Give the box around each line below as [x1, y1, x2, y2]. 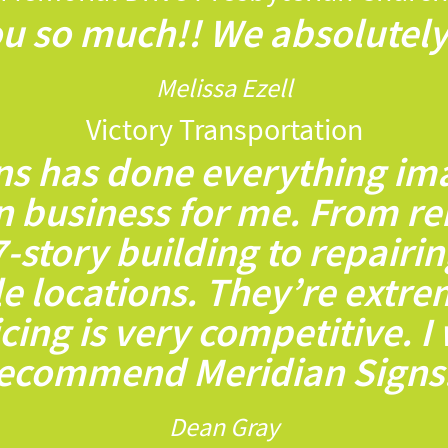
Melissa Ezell [155, 72, 293, 106]
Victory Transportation [85, 111, 363, 150]
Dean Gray [169, 411, 279, 445]
